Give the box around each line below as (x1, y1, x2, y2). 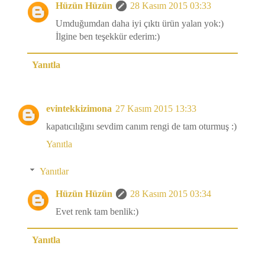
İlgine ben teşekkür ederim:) (56, 31, 160, 42)
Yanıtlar (39, 166, 69, 177)
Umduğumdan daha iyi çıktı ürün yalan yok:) (56, 18, 224, 29)
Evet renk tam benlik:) (56, 206, 138, 217)
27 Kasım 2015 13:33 (115, 104, 196, 114)
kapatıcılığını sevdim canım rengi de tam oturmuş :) (46, 121, 237, 132)
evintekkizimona (46, 104, 112, 114)
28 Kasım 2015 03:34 (130, 189, 211, 199)
